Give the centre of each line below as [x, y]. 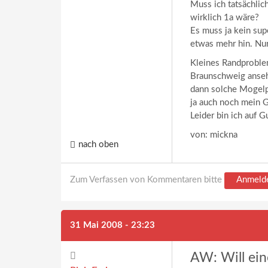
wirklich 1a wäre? [225, 18]
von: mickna [214, 135]
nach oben [98, 145]
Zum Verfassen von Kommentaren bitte [147, 180]
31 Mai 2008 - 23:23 [112, 225]
